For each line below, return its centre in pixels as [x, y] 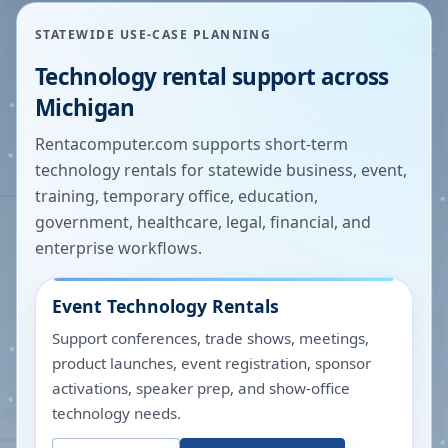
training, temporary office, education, [176, 196]
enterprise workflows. [118, 248]
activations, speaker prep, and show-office [201, 388]
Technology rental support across [212, 76]
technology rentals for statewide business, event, [221, 170]
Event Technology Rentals [165, 306]
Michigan [85, 107]
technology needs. [116, 413]
